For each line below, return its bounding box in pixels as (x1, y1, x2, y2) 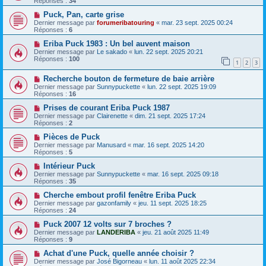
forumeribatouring (97, 18, 154, 26)
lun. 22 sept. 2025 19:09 (147, 83, 216, 90)
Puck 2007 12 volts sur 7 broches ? (43, 219, 172, 229)
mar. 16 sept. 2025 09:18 (147, 170, 218, 178)
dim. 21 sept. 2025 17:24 (135, 112, 205, 119)
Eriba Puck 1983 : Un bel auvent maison (43, 39, 190, 48)
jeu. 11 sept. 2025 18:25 (138, 199, 207, 207)
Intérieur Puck (43, 161, 95, 170)
